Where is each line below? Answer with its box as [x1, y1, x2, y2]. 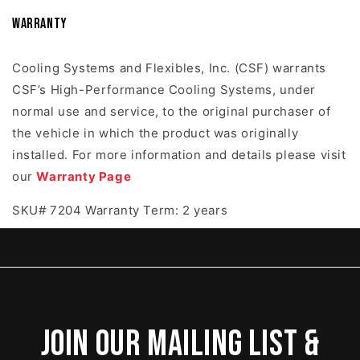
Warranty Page [36, 169, 132, 185]
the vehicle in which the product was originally [12, 125, 299, 141]
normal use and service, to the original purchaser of [12, 104, 331, 120]
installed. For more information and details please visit [12, 147, 346, 163]
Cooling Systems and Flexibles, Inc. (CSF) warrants [12, 60, 327, 76]
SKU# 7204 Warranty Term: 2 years [12, 202, 228, 219]
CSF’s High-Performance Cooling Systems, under [12, 82, 317, 98]
